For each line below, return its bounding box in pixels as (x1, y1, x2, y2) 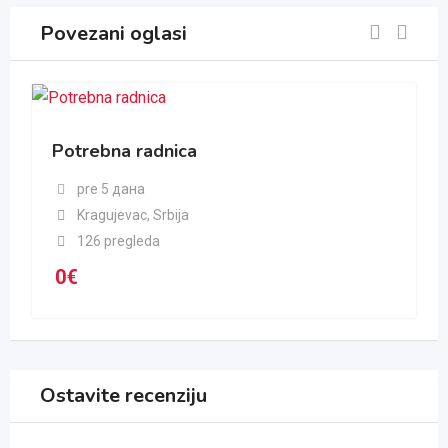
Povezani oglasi (40, 19, 187, 47)
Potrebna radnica (52, 139, 197, 164)
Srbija (149, 206, 189, 223)
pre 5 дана (76, 180, 145, 197)
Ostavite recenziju (40, 381, 207, 409)
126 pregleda (76, 232, 160, 249)
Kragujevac (76, 206, 147, 223)
